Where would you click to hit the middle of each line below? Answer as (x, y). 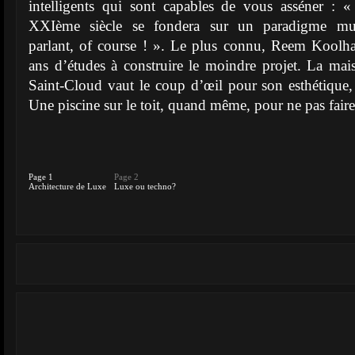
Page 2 (126, 177)
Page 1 (41, 177)
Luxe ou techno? (145, 186)
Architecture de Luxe (67, 186)
